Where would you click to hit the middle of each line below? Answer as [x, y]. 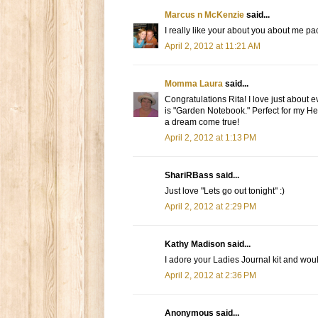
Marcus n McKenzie [204, 15]
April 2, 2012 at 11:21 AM [213, 46]
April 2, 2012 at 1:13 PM [210, 138]
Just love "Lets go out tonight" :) [225, 191]
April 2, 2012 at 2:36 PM [210, 276]
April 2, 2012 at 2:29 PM [210, 207]
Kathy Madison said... [208, 245]
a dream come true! [202, 122]
